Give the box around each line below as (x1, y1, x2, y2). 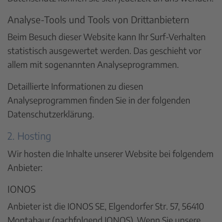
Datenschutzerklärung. (7, 108, 94, 119)
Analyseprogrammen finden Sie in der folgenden (7, 94, 190, 106)
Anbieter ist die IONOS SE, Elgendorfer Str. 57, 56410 (7, 200, 204, 212)
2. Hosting (7, 129, 51, 142)
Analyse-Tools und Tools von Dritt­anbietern (7, 13, 189, 25)
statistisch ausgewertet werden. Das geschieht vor (7, 45, 201, 56)
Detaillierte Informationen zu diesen (7, 80, 143, 92)
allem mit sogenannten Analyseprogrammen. (7, 58, 179, 70)
